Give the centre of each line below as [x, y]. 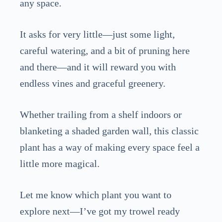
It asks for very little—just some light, [97, 34]
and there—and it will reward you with [98, 67]
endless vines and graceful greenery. [93, 83]
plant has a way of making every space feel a [110, 147]
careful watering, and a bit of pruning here [105, 51]
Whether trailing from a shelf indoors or [101, 115]
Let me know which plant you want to [96, 194]
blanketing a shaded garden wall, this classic [109, 131]
